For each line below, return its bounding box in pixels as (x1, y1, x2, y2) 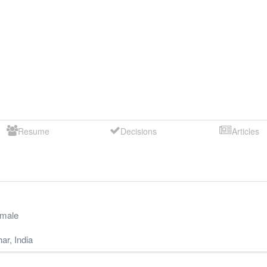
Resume (17, 125, 49, 137)
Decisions (120, 125, 157, 137)
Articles (231, 125, 259, 137)
